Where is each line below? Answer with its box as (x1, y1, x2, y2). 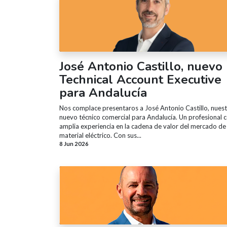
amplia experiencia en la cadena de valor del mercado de (59, 122, 226, 130)
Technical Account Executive (59, 71, 221, 88)
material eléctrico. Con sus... (59, 131, 141, 139)
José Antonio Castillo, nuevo (59, 58, 222, 74)
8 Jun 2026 (59, 140, 89, 147)
